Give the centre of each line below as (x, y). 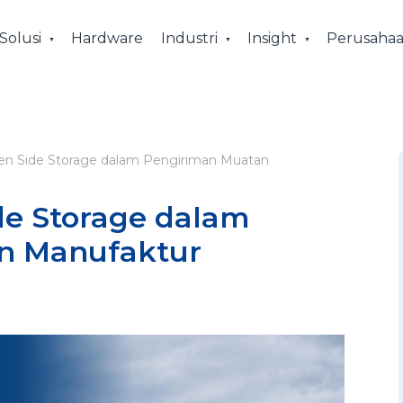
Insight (272, 38)
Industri (189, 38)
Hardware (107, 38)
